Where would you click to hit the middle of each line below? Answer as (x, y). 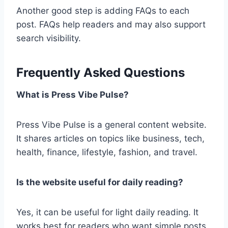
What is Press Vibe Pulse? (73, 95)
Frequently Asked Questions (101, 73)
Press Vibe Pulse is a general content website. (111, 125)
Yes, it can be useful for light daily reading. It (107, 212)
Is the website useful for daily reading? (100, 182)
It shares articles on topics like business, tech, (110, 138)
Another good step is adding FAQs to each (103, 11)
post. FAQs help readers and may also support (111, 24)
